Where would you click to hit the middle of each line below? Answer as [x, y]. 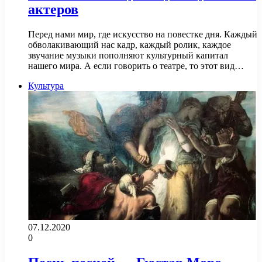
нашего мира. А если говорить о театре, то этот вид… [136, 65]
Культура [46, 85]
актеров [53, 9]
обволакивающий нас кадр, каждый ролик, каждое [130, 44]
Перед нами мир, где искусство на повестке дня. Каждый [143, 34]
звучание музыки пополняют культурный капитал [128, 55]
